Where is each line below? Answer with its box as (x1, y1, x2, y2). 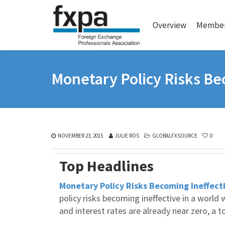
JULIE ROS (115, 132, 139, 139)
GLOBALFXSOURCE (152, 132, 197, 139)
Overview (153, 20, 186, 31)
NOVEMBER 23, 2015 (58, 132, 103, 139)
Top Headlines (59, 156, 154, 175)
